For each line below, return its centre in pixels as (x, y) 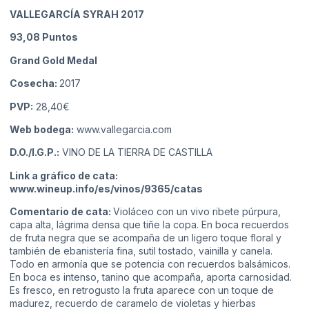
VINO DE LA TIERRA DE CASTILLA (136, 152)
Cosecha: (34, 83)
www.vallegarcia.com (124, 130)
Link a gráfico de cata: (64, 175)
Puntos (59, 37)
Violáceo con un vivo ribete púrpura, (197, 212)
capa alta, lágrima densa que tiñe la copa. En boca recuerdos (149, 225)
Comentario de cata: (61, 212)
